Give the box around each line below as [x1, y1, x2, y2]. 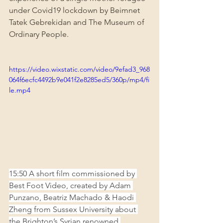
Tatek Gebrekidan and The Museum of [9, 17, 146, 27]
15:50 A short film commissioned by [9, 169, 137, 179]
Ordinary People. [9, 29, 69, 39]
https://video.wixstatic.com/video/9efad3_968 [9, 65, 150, 74]
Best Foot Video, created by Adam [9, 181, 133, 191]
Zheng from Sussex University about [9, 205, 138, 215]
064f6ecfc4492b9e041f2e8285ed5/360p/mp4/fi [9, 75, 149, 85]
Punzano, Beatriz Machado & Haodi [9, 193, 136, 203]
